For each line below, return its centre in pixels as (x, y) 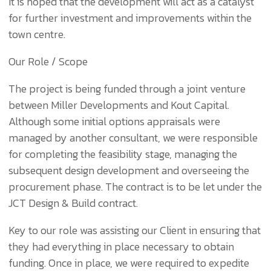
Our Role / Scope (48, 61)
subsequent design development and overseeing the (129, 170)
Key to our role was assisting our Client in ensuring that (134, 230)
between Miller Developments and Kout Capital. (119, 105)
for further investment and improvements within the (130, 18)
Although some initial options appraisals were (114, 121)
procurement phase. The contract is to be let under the (135, 187)
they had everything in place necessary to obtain (121, 247)
